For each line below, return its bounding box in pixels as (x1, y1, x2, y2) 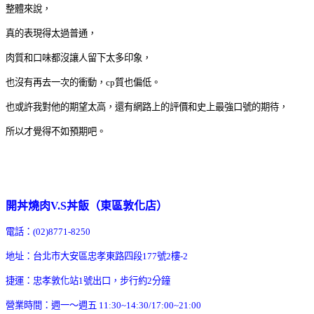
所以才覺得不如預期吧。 (6, 125, 106, 137)
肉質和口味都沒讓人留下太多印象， (6, 52, 151, 63)
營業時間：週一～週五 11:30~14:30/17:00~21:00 (6, 299, 201, 310)
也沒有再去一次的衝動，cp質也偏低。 (6, 76, 161, 88)
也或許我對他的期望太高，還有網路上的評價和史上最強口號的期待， (6, 101, 288, 112)
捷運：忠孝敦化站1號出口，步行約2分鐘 (6, 275, 170, 286)
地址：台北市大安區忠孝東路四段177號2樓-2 (6, 250, 188, 261)
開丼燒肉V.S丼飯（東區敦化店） (6, 199, 168, 212)
